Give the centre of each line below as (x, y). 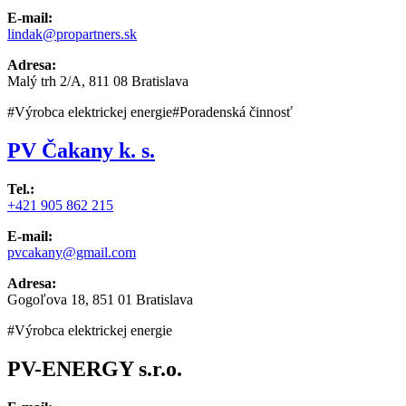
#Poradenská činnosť (232, 111)
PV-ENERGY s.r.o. (95, 368)
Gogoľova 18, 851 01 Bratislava (100, 299)
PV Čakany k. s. (81, 150)
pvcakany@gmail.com (72, 252)
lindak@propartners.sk (72, 34)
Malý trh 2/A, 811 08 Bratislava (98, 81)
